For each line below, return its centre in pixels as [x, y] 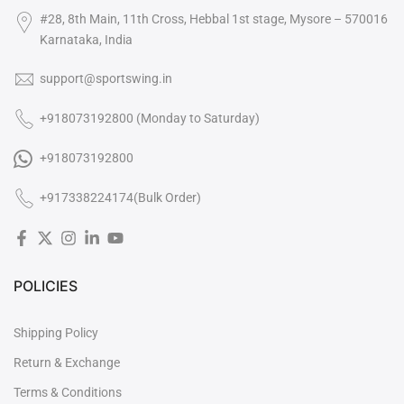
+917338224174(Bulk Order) [120, 198]
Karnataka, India [86, 39]
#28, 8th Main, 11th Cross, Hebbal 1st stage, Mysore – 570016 [213, 18]
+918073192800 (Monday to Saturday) [150, 118]
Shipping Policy [56, 333]
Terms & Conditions [68, 393]
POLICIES [46, 286]
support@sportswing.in [106, 78]
